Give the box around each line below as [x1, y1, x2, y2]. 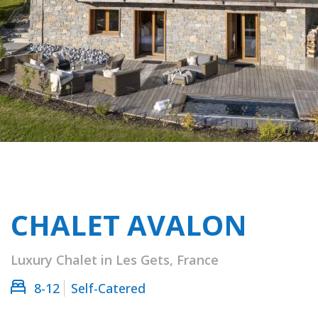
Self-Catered [71, 280, 146, 297]
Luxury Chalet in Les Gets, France [11, 251, 219, 269]
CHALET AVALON [11, 205, 247, 245]
